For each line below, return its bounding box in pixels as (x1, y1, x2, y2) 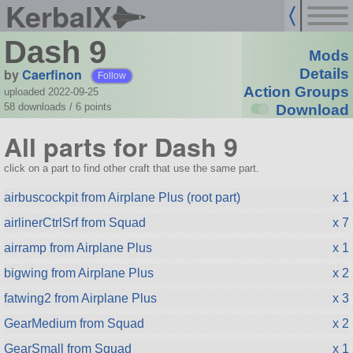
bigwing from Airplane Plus (3, 266, 154, 280)
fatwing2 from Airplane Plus (3, 291, 157, 305)
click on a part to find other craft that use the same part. (3, 162, 259, 174)
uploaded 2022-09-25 (3, 85, 98, 98)
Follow (98, 70, 127, 80)
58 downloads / (3, 100, 76, 113)
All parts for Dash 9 (3, 128, 238, 165)
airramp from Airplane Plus (3, 240, 152, 255)
